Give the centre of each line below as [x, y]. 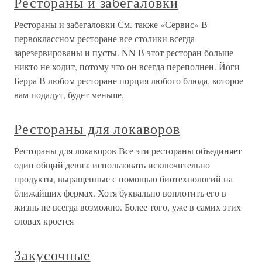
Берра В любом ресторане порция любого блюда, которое [129, 80]
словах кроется [44, 221]
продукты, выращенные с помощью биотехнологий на [123, 179]
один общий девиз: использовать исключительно [112, 165]
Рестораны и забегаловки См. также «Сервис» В [111, 24]
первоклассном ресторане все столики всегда [104, 38]
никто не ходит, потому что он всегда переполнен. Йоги [127, 66]
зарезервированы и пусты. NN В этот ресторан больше [124, 52]
